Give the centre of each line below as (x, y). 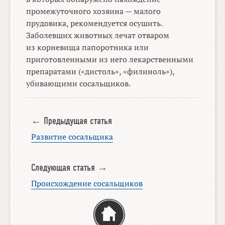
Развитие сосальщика (72, 137)
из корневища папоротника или (88, 47)
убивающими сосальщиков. (79, 84)
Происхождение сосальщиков (87, 183)
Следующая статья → (69, 167)
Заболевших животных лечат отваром (98, 35)
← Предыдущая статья (71, 121)
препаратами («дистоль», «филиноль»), (100, 72)
